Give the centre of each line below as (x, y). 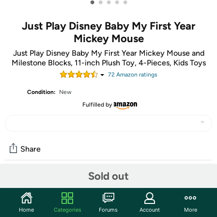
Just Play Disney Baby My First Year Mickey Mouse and (108, 53)
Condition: (42, 92)
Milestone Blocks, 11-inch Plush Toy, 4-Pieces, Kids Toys (108, 63)
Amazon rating (135, 75)
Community (31, 183)
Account (149, 209)
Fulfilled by (97, 105)
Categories (67, 209)
